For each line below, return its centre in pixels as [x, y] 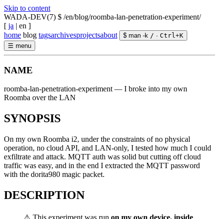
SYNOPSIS [32, 119]
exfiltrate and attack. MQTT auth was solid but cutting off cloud [102, 157]
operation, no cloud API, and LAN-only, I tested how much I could [108, 148]
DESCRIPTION [44, 195]
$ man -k [136, 35]
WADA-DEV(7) [30, 17]
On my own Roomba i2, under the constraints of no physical [97, 139]
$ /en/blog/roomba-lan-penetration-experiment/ [129, 17]
